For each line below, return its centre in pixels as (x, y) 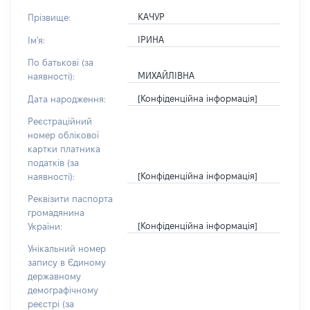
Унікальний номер (67, 248)
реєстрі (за (51, 304)
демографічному (63, 290)
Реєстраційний (60, 121)
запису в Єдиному (67, 262)
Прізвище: (49, 17)
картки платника (64, 149)
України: (45, 226)
